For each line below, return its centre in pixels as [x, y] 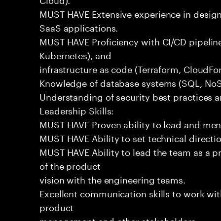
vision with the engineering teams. [112, 179]
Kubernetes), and [75, 54]
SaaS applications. [79, 27]
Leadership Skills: [77, 110]
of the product [70, 165]
